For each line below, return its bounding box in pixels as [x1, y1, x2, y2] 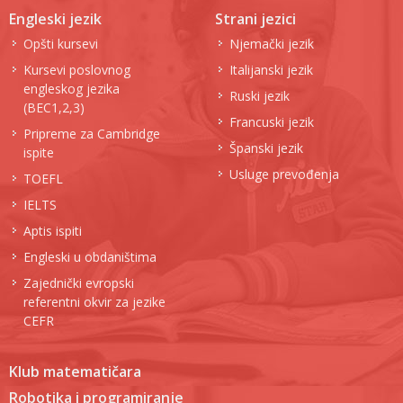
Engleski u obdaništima [23, 248, 157, 265]
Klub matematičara [9, 362, 141, 381]
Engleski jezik [9, 9, 102, 29]
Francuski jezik [229, 113, 314, 130]
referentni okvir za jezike [23, 293, 166, 310]
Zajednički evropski [23, 274, 134, 291]
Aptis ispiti [23, 222, 82, 239]
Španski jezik [229, 139, 303, 157]
